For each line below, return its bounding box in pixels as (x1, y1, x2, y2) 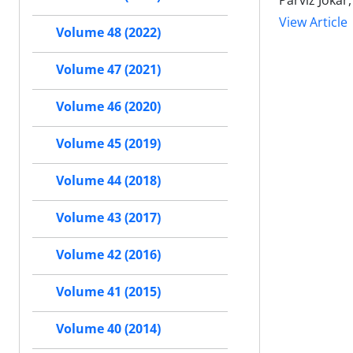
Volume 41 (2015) (56, 283, 161, 301)
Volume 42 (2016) (56, 246, 161, 264)
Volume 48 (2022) (56, 24, 161, 42)
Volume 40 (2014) (56, 320, 161, 338)
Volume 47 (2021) (56, 61, 161, 79)
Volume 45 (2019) (56, 135, 161, 153)
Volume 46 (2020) (56, 98, 161, 116)
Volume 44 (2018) (56, 172, 161, 190)
